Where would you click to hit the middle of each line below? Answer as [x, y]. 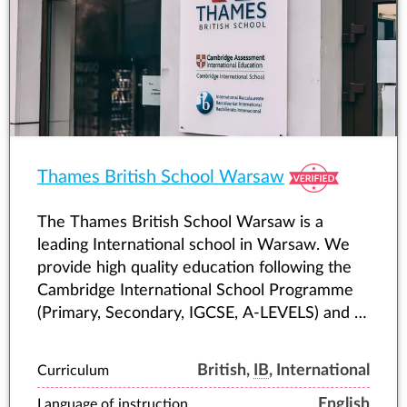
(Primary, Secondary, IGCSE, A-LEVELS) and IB [203, 313]
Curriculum [73, 370]
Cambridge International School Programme [195, 290]
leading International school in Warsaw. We [194, 245]
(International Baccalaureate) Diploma [174, 336]
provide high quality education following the [194, 268]
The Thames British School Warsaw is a [180, 222]
